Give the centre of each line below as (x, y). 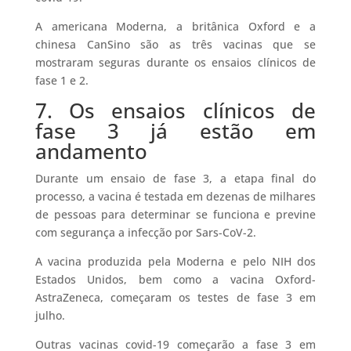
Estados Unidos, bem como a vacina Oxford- (175, 280)
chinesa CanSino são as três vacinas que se (175, 45)
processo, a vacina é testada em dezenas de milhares (175, 197)
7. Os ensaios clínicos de (175, 111)
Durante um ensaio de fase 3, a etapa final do (175, 179)
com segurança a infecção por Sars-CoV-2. (145, 233)
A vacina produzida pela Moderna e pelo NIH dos (175, 262)
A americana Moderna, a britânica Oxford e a (175, 27)
